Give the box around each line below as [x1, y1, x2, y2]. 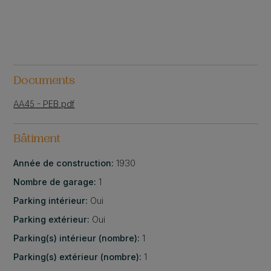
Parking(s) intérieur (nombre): [13, 233, 143, 244]
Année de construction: [13, 158, 117, 169]
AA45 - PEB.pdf [13, 98, 75, 109]
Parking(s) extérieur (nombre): [13, 252, 145, 263]
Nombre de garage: [13, 177, 99, 188]
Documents [13, 75, 76, 88]
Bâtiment [13, 134, 61, 146]
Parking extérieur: [13, 214, 93, 225]
